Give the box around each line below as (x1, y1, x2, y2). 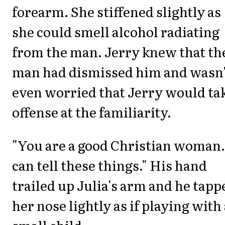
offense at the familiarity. (12, 101, 171, 122)
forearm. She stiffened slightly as (12, 1, 221, 21)
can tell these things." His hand (12, 155, 207, 175)
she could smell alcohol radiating (12, 21, 219, 41)
